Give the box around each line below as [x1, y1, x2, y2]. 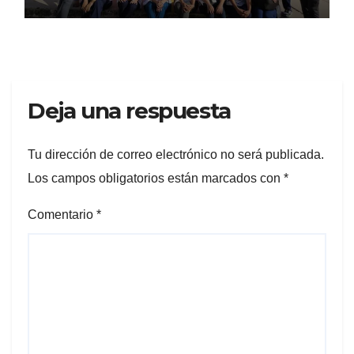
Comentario [28, 207, 96, 221]
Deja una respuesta [28, 97, 231, 125]
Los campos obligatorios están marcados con [28, 171, 284, 185]
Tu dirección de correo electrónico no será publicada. [28, 147, 324, 161]
